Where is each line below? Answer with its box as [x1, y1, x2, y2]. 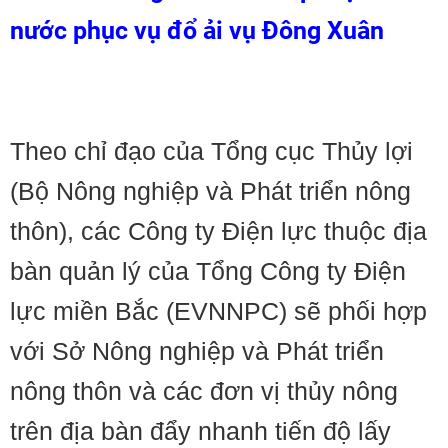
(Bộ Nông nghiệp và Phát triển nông [10, 177, 411, 205]
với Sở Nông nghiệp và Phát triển [10, 337, 384, 365]
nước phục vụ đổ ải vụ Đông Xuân [10, 16, 384, 45]
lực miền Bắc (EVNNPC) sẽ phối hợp [10, 297, 427, 325]
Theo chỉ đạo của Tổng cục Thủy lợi [10, 137, 413, 165]
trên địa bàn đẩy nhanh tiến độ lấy [10, 417, 391, 445]
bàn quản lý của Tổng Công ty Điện [10, 257, 406, 285]
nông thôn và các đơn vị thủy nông [10, 377, 398, 405]
